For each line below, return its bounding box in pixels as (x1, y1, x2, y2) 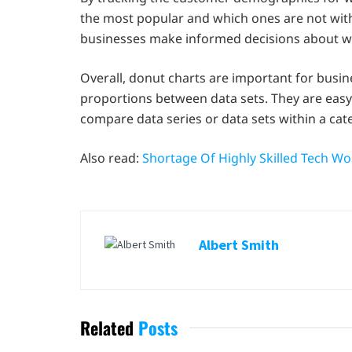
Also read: (80, 148, 142, 167)
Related (80, 314, 134, 340)
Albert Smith (199, 235, 279, 254)
